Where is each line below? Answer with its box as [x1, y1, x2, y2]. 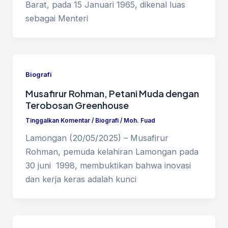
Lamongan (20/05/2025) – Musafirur [25, 132, 168, 143]
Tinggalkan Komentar [25, 117, 90, 124]
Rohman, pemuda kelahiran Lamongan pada [25, 146, 198, 157]
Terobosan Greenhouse [25, 99, 129, 111]
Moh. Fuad [123, 117, 155, 124]
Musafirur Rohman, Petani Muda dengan [25, 87, 199, 99]
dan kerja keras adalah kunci [25, 174, 136, 184]
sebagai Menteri [25, 13, 88, 23]
